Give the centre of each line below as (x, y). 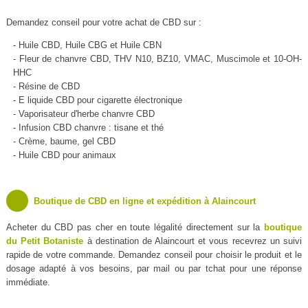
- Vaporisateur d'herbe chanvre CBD (84, 114)
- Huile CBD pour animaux (64, 155)
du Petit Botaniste (45, 241)
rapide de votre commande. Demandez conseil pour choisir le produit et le (154, 255)
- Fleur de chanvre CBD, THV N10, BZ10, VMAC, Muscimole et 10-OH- (157, 59)
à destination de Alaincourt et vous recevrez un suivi (193, 241)
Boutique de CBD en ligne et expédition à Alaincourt (144, 201)
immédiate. (28, 283)
